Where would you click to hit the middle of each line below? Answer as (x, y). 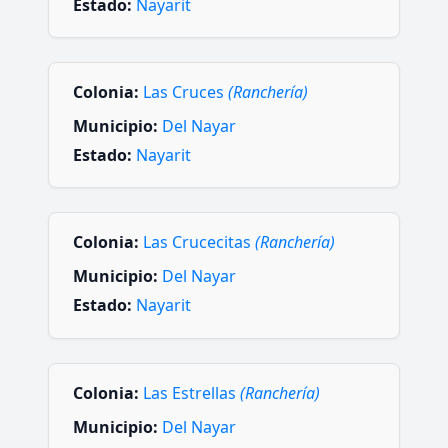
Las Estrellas (191, 392)
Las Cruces (185, 91)
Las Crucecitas (199, 242)
